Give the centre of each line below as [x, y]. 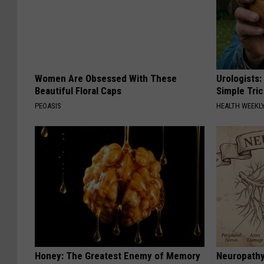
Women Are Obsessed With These [106, 79]
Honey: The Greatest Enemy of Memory [118, 256]
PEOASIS [48, 106]
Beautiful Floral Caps [78, 91]
